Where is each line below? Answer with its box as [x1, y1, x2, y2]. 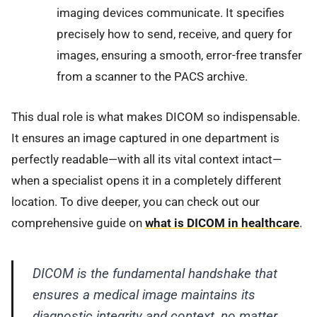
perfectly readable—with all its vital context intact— [11, 151, 282, 166]
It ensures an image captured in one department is [11, 130, 279, 145]
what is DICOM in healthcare [145, 215, 299, 230]
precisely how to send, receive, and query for [56, 27, 292, 42]
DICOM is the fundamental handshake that [32, 265, 277, 282]
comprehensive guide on [11, 215, 145, 230]
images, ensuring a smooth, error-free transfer [56, 48, 302, 63]
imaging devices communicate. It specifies [56, 6, 284, 21]
